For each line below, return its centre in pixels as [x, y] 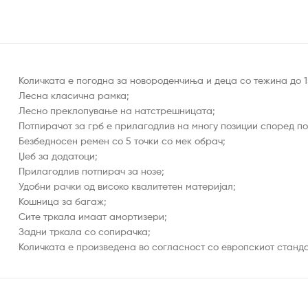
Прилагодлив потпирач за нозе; [91, 170]
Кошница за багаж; [63, 201]
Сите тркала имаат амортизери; [93, 216]
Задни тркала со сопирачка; [85, 231]
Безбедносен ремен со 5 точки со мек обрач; [122, 140]
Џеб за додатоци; [58, 155]
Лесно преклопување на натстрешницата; [117, 110]
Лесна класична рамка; [74, 95]
